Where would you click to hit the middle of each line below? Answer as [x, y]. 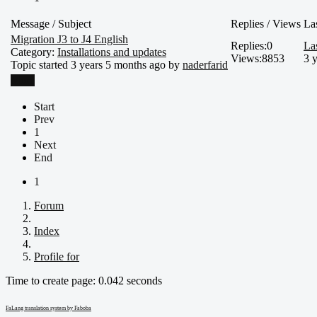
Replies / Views [266, 23]
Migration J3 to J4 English [69, 39]
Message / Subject [51, 23]
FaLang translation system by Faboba [48, 308]
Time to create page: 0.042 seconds [84, 280]
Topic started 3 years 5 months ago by [97, 64]
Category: [34, 52]
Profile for [57, 256]
